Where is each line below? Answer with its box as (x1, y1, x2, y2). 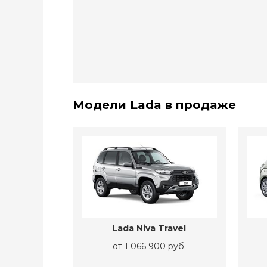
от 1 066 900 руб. (112, 241, 186, 252)
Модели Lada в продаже (73, 98, 236, 112)
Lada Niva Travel (112, 223, 187, 234)
